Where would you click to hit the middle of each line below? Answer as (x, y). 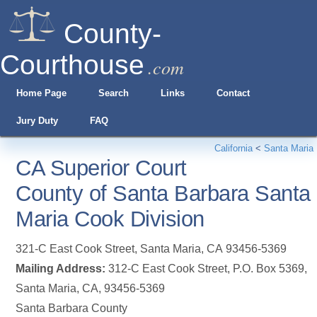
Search (113, 93)
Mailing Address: (61, 269)
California (234, 148)
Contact (234, 93)
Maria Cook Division (110, 219)
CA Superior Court (101, 168)
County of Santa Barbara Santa (163, 194)
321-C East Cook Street (75, 249)
